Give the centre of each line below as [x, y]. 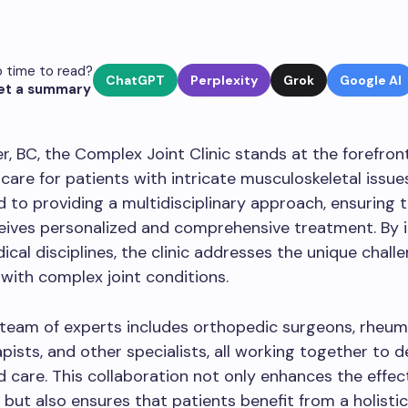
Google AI [371, 80]
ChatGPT [135, 80]
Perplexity [224, 80]
